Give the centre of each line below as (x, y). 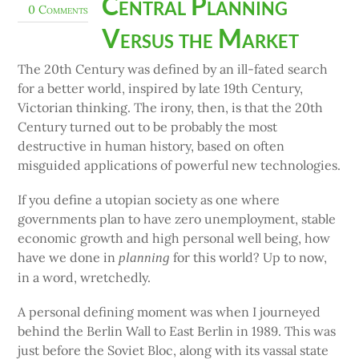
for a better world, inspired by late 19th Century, (161, 88)
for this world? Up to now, (249, 258)
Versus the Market (201, 38)
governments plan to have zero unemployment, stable (177, 219)
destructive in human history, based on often (151, 145)
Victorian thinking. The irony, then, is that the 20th (171, 107)
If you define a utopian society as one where (149, 200)
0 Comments (58, 10)
